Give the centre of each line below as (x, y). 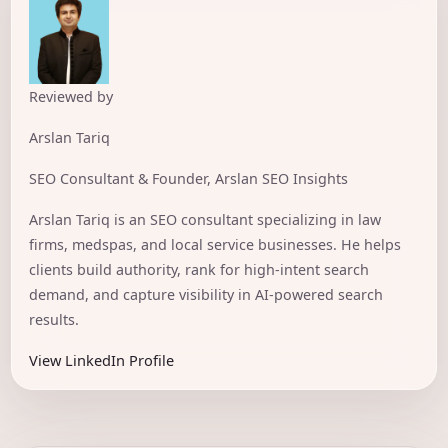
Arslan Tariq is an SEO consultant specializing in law (204, 220)
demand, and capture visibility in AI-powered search (205, 295)
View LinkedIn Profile (101, 360)
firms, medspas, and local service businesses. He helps (214, 245)
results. (53, 320)
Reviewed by (70, 97)
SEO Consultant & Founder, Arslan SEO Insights (188, 179)
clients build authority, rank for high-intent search (198, 270)
